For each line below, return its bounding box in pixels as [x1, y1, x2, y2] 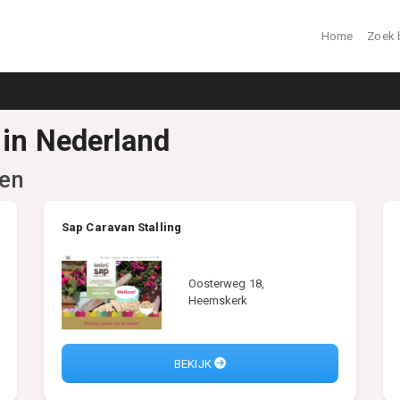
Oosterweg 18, [187, 276, 264, 290]
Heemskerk [187, 293, 248, 307]
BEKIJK [174, 356, 214, 371]
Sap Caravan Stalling [62, 221, 181, 234]
